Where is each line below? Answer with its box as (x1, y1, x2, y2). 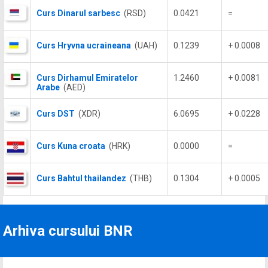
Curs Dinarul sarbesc (36, 8, 120, 18)
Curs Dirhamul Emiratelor (36, 73, 138, 83)
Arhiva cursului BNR (3, 223, 133, 239)
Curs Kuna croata (36, 141, 105, 151)
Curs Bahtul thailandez (36, 173, 126, 183)
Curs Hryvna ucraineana (36, 41, 131, 50)
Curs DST (36, 109, 75, 118)
